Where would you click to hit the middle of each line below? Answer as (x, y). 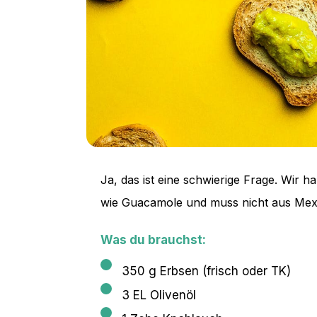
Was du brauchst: (153, 240)
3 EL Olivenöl (159, 295)
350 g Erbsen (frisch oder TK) (206, 271)
